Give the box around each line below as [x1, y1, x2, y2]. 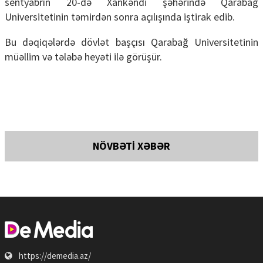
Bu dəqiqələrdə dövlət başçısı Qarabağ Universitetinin [5, 35, 258, 49]
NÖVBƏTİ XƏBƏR [93, 139, 170, 153]
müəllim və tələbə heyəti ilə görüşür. [5, 49, 162, 63]
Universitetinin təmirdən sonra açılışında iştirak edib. [5, 9, 235, 23]
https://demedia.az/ [17, 249, 91, 261]
